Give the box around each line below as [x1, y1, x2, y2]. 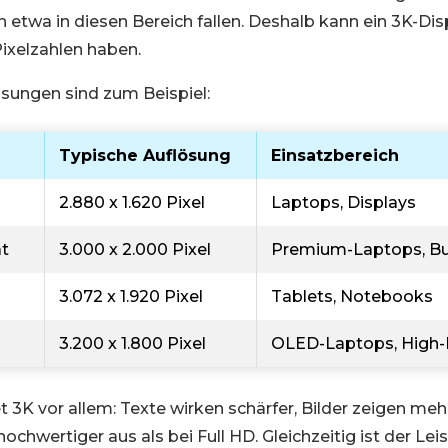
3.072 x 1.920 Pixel [59, 287, 203, 306]
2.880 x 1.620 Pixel [59, 193, 205, 212]
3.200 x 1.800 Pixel [59, 334, 206, 353]
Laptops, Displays [271, 193, 416, 212]
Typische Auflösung [59, 146, 231, 165]
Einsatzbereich [271, 146, 399, 165]
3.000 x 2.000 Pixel [59, 240, 211, 259]
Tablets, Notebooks [271, 287, 433, 306]
